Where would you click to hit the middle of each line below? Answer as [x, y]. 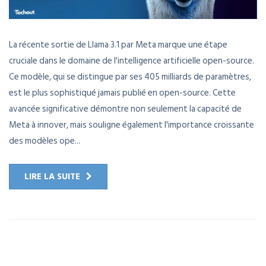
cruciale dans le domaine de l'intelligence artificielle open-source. [132, 61]
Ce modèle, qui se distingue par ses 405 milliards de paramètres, [130, 77]
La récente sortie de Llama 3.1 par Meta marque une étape [118, 45]
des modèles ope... [45, 141]
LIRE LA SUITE [52, 176]
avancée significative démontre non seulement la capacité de [125, 109]
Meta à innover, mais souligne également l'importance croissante [132, 125]
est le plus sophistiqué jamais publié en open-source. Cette [122, 93]
